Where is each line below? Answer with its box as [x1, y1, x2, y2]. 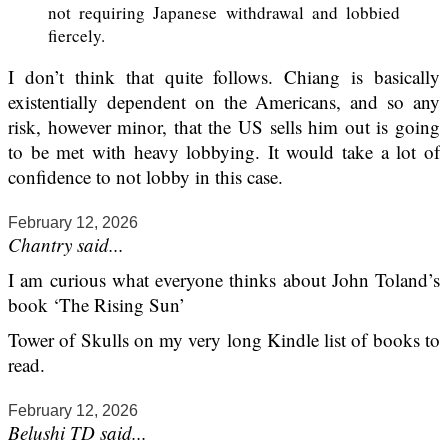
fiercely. [48, 24, 105, 48]
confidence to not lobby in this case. [8, 164, 283, 190]
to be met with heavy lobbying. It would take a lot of [8, 139, 440, 165]
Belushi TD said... [8, 420, 147, 446]
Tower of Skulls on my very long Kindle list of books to [8, 327, 440, 353]
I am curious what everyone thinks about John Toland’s [8, 267, 440, 293]
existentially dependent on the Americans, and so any [8, 89, 440, 115]
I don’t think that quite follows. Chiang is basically [8, 64, 440, 90]
